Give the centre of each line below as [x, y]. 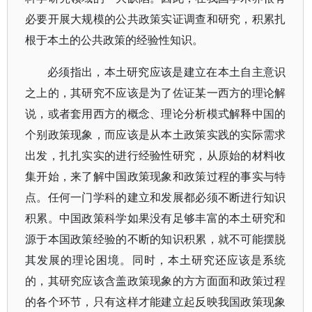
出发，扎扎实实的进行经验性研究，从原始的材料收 [156, 155]
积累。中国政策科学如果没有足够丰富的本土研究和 [156, 218]
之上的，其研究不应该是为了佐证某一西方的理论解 [156, 93]
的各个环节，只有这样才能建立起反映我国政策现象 [156, 302]
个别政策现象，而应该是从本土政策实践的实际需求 [156, 134]
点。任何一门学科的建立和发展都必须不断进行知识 [156, 197]
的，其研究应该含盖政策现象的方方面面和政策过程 [156, 281]
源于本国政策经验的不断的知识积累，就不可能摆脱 [156, 239]
